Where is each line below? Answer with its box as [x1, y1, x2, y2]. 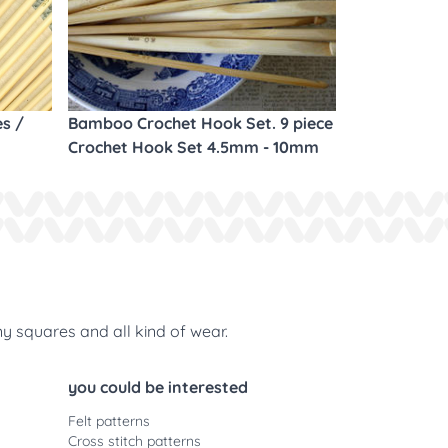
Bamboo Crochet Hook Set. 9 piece [68, 113, 333, 133]
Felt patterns [68, 412, 150, 430]
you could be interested [68, 377, 248, 397]
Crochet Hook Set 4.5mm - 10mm [68, 137, 319, 157]
